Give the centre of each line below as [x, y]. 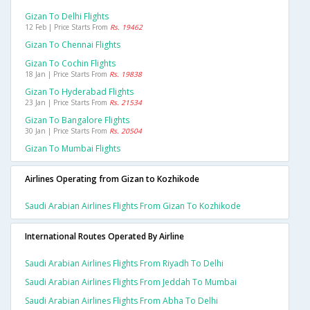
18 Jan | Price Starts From [67, 74]
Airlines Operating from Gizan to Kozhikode [112, 179]
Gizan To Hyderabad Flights [79, 92]
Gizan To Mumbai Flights [73, 149]
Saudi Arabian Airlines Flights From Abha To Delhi [121, 301]
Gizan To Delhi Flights [67, 17]
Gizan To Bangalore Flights [77, 120]
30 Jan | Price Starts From [67, 131]
